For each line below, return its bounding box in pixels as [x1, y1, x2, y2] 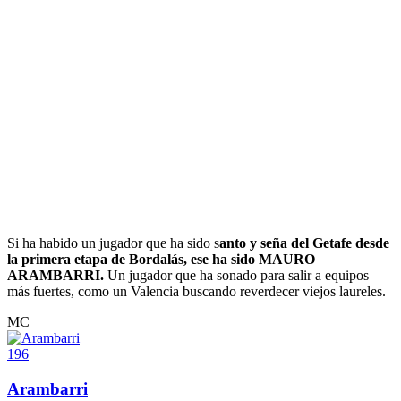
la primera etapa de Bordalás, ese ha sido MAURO [7, 252, 315, 268]
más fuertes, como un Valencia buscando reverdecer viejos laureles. [7, 284, 386, 300]
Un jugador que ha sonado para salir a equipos [107, 268, 369, 284]
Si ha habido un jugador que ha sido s [7, 235, 219, 252]
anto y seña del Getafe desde [219, 235, 389, 252]
